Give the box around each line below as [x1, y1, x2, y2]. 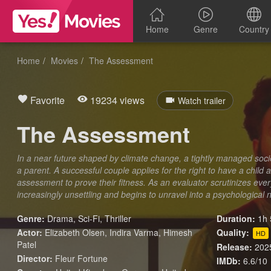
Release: [217, 241, 253, 253]
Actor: [17, 226, 43, 238]
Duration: [217, 212, 256, 224]
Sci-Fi [78, 212, 100, 224]
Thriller [105, 212, 132, 224]
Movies [51, 54, 79, 67]
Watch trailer [175, 94, 226, 106]
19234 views [88, 93, 145, 107]
